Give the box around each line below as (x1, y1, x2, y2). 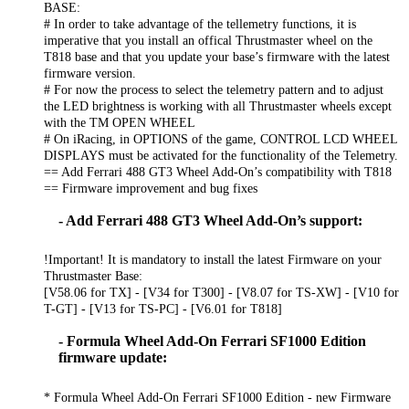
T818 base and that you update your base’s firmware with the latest (44, 48, 390, 64)
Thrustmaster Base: (44, 268, 142, 284)
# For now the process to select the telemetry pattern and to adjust (44, 81, 383, 97)
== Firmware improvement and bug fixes (44, 180, 257, 195)
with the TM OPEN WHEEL (44, 114, 195, 130)
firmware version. (44, 65, 136, 80)
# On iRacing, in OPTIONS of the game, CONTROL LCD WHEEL (44, 131, 397, 146)
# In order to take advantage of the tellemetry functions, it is (44, 16, 356, 31)
